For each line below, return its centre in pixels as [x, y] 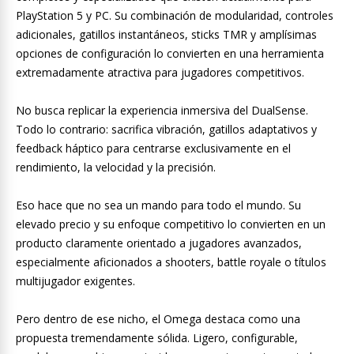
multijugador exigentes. [75, 281]
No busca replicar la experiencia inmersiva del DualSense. [162, 110]
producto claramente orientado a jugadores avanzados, [159, 243]
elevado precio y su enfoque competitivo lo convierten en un [171, 224]
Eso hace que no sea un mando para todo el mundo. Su [158, 205]
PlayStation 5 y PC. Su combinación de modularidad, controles [175, 15]
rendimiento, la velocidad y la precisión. [116, 167]
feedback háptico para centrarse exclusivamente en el [153, 148]
